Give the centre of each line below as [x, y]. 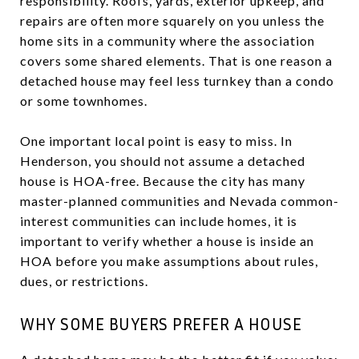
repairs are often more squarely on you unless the [172, 20]
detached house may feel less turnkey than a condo [177, 80]
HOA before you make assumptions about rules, [169, 260]
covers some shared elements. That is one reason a [176, 60]
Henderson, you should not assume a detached [163, 160]
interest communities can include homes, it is [159, 220]
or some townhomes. [84, 100]
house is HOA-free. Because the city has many [163, 180]
